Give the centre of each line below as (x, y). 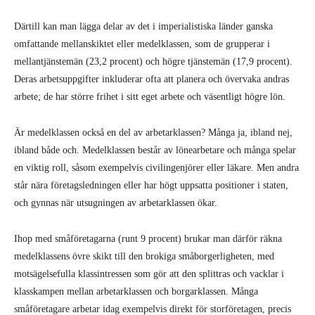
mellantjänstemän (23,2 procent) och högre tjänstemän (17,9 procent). (153, 61)
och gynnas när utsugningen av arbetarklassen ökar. (117, 202)
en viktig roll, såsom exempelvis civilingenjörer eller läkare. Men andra (156, 167)
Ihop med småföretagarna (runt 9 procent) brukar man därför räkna (148, 238)
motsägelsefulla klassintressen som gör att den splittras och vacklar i (149, 274)
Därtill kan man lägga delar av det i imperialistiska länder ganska (143, 26)
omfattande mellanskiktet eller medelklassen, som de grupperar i (142, 44)
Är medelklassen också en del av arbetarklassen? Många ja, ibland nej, (153, 132)
